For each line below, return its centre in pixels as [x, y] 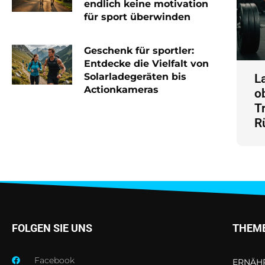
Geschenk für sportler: [139, 51]
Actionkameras [121, 90]
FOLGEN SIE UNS [52, 228]
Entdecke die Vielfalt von [146, 64]
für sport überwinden [137, 17]
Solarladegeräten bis [135, 77]
